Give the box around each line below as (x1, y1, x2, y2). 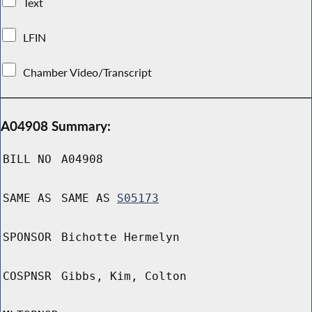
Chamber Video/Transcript (20, 65, 155, 79)
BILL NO (3, 153, 52, 166)
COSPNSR (3, 270, 52, 283)
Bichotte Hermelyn (61, 231, 180, 244)
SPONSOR (3, 231, 52, 244)
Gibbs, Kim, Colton (61, 270, 187, 283)
